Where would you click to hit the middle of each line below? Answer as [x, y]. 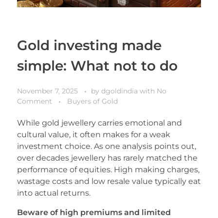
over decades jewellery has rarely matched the [107, 158]
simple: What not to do [97, 66]
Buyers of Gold [92, 101]
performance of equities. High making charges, [108, 169]
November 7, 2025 [47, 91]
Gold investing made [89, 45]
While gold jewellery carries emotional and [100, 123]
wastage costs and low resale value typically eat [109, 181]
